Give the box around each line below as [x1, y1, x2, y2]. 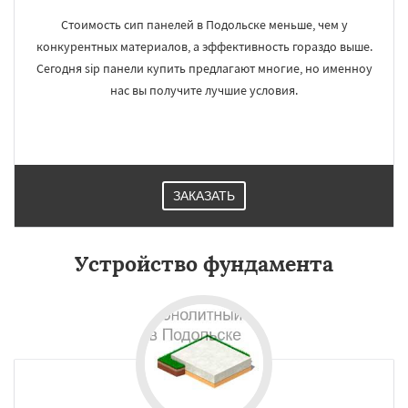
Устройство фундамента [75, 250, 333, 277]
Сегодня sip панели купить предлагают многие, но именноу [36, 60, 372, 76]
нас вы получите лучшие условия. [110, 82, 298, 98]
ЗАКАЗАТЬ [173, 189, 235, 203]
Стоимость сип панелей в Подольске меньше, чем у [60, 16, 348, 33]
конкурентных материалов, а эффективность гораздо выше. [36, 38, 372, 55]
